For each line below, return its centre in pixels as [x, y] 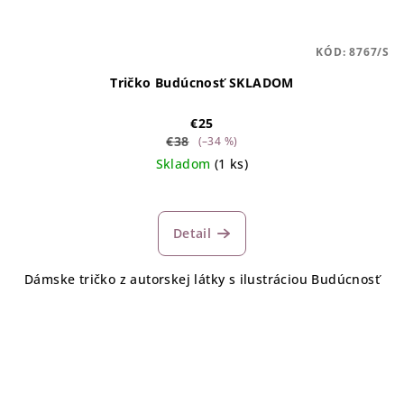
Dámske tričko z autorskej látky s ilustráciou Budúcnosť [202, 279]
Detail [192, 233]
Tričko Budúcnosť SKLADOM [202, 82]
